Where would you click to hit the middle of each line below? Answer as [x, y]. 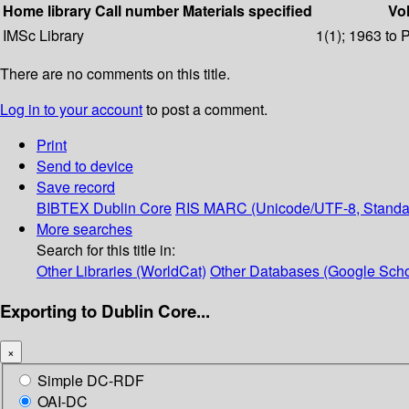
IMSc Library [43, 36]
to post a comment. [205, 110]
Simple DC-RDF [91, 381]
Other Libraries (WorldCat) [121, 271]
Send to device [85, 166]
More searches [84, 229]
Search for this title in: [106, 250]
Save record [76, 187]
